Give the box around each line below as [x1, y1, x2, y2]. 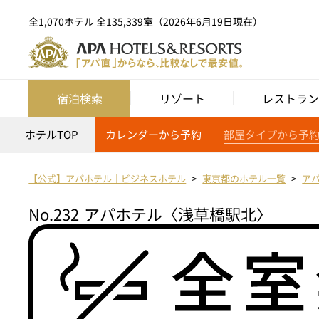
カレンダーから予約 [105, 127, 202, 142]
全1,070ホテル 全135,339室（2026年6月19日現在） [28, 14, 263, 28]
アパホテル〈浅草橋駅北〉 [84, 202, 273, 226]
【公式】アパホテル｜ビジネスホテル [28, 172, 187, 186]
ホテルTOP [24, 127, 78, 142]
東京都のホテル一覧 [202, 172, 286, 186]
